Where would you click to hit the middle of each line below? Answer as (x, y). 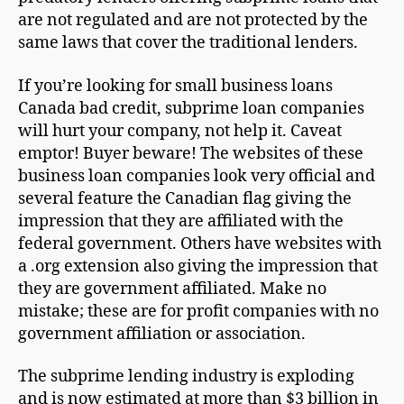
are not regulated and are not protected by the (193, 20)
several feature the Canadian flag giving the (185, 198)
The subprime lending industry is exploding (186, 376)
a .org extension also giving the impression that (198, 266)
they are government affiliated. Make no (172, 289)
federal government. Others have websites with (200, 243)
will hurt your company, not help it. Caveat (180, 131)
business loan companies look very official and (197, 176)
